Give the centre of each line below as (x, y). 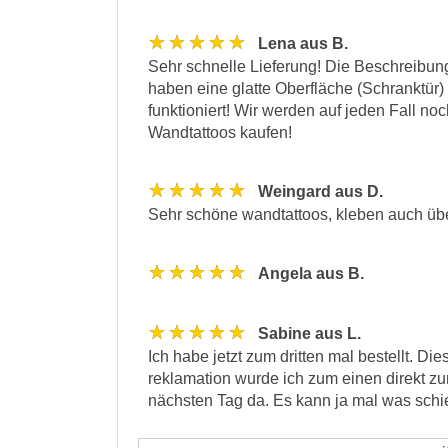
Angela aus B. (311, 273)
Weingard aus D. (320, 191)
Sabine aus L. (309, 333)
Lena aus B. (303, 43)
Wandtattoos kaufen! (220, 132)
